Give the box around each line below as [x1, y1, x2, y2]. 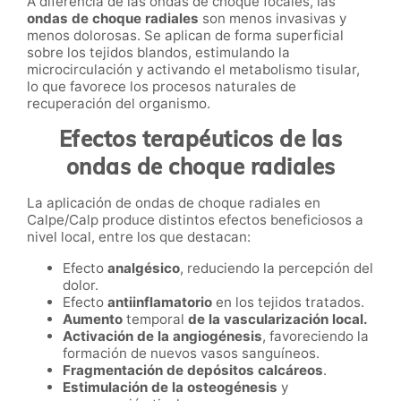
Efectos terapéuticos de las [58, 125, 343, 153]
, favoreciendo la [262, 328, 369, 346]
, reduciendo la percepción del [180, 260, 373, 277]
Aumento [63, 311, 126, 328]
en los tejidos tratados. [212, 294, 364, 311]
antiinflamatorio [107, 294, 212, 311]
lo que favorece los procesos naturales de [27, 78, 296, 96]
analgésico [107, 260, 180, 277]
